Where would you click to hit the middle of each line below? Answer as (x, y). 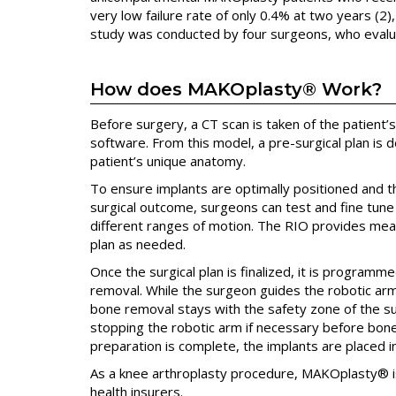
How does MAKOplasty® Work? (236, 90)
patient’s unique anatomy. (168, 161)
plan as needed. (138, 244)
